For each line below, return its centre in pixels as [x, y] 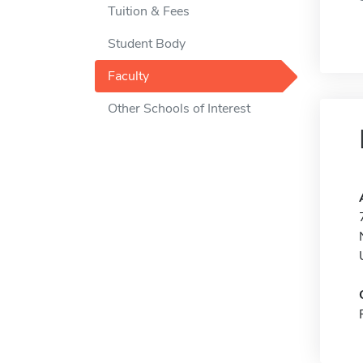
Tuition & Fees [149, 11]
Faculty [128, 76]
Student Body [147, 44]
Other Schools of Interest [179, 109]
